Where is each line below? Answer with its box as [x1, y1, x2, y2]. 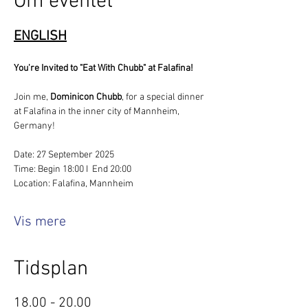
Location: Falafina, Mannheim [14, 177, 133, 190]
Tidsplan [14, 256, 88, 282]
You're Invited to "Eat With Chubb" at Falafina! [14, 62, 193, 74]
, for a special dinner [122, 91, 206, 103]
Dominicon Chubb [50, 91, 122, 103]
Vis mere [14, 213, 66, 230]
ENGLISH [14, 27, 67, 45]
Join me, [14, 91, 50, 103]
